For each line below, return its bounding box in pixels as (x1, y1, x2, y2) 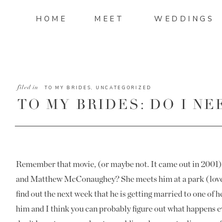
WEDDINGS (154, 14, 214, 24)
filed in (17, 84, 39, 91)
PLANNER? (17, 112, 103, 129)
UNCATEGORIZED (95, 85, 152, 91)
